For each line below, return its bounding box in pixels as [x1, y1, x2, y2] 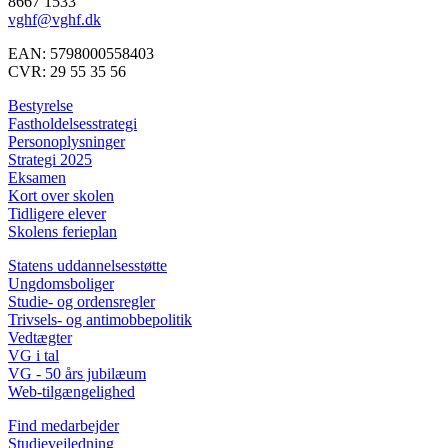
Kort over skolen [8, 186, 114, 204]
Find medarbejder [8, 416, 119, 434]
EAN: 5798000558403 [8, 44, 154, 62]
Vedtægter [8, 328, 72, 346]
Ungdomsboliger [8, 274, 114, 292]
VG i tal [8, 346, 59, 364]
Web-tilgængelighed [8, 382, 135, 400]
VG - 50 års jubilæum [8, 364, 146, 382]
